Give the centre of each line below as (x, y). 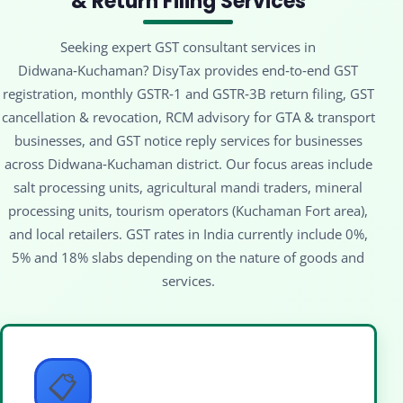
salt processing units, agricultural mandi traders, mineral (188, 187)
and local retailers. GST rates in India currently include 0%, (188, 233)
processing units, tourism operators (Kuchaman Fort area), (188, 210)
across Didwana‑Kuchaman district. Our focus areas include (188, 163)
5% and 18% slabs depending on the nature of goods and (188, 257)
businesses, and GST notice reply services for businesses (188, 140)
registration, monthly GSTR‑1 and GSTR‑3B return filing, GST (188, 93)
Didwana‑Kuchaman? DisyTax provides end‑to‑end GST (188, 70)
